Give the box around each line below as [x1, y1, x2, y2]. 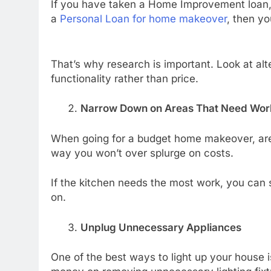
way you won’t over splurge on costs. [51, 146, 233, 159]
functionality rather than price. [51, 72, 198, 85]
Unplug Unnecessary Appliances [80, 221, 241, 233]
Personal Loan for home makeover [60, 12, 227, 25]
